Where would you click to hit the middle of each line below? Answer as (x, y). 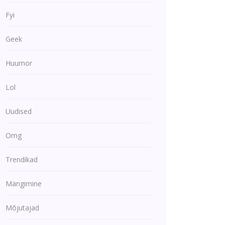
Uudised (19, 111)
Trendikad (22, 159)
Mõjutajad (22, 208)
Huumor (19, 63)
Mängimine (24, 184)
